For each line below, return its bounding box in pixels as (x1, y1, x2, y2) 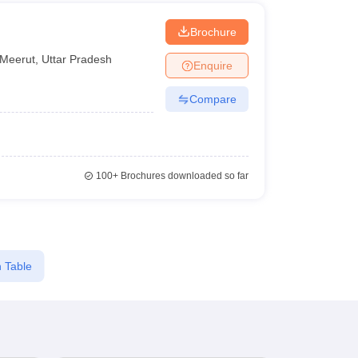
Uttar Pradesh (42, 52, 113, 66)
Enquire (193, 58, 233, 72)
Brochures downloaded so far (117, 170, 249, 181)
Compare (189, 92, 237, 105)
